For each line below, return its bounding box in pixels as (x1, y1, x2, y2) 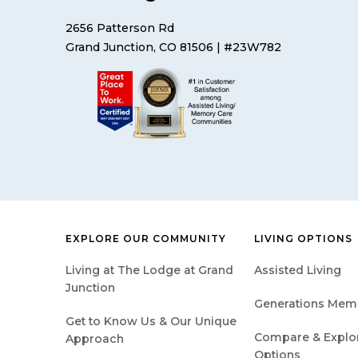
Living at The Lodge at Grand (66, 262, 233, 277)
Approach (66, 331, 124, 346)
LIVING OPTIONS (254, 232, 352, 245)
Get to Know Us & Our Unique (66, 313, 237, 328)
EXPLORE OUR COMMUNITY (66, 232, 226, 245)
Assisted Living (254, 262, 341, 277)
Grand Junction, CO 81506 (66, 39, 213, 54)
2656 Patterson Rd (66, 20, 174, 35)
